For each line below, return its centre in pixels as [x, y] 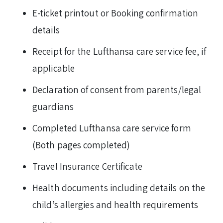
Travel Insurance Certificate [87, 166]
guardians [54, 106]
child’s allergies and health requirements [116, 204]
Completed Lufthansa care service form [112, 128]
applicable [54, 68]
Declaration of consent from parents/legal [117, 89]
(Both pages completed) [81, 145]
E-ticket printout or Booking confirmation [115, 13]
